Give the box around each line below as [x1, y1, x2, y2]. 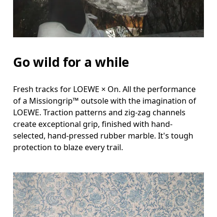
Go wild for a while [13, 53, 130, 71]
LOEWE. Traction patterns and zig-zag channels [13, 107, 186, 118]
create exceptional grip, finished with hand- [13, 119, 173, 130]
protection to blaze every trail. [13, 142, 124, 153]
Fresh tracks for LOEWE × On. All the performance [13, 84, 196, 95]
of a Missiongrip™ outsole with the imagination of [13, 95, 197, 107]
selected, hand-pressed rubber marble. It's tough [13, 130, 194, 141]
